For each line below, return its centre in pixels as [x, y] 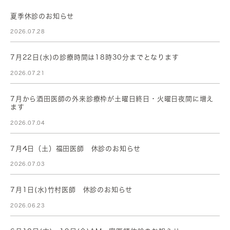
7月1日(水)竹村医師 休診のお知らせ [72, 190]
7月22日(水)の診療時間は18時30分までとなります [95, 57]
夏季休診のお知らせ [42, 16]
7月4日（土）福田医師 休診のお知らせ [76, 149]
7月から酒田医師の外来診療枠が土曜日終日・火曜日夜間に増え [112, 99]
